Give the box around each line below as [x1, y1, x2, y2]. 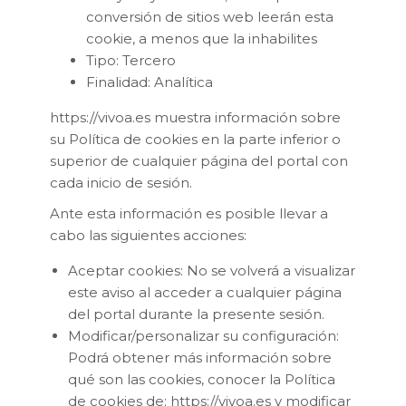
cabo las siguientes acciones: [50, 226, 246, 244]
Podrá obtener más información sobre [68, 348, 332, 366]
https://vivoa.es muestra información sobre [50, 108, 341, 126]
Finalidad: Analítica [86, 72, 213, 91]
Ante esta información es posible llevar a [50, 204, 328, 222]
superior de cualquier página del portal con [50, 151, 348, 169]
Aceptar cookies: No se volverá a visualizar [68, 261, 355, 279]
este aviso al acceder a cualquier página [68, 283, 342, 301]
